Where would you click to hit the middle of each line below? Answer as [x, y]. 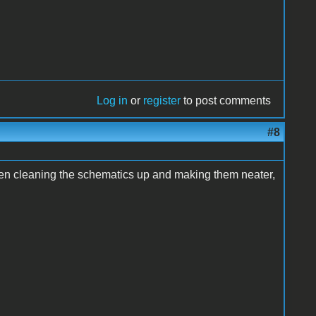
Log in [113, 100]
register [162, 100]
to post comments [226, 100]
